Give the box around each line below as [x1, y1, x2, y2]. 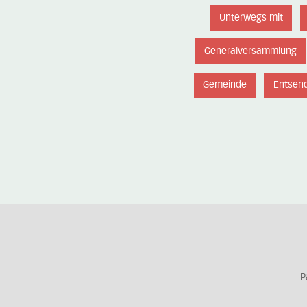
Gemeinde [203, 80, 247, 90]
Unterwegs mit [219, 12, 283, 23]
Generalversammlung [204, 47, 297, 57]
